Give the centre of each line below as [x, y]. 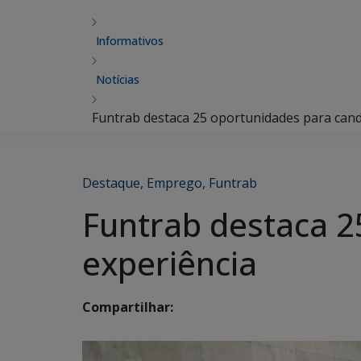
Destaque [111, 183]
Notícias [118, 79]
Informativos [130, 41]
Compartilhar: [128, 307]
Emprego [174, 183]
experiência [170, 263]
